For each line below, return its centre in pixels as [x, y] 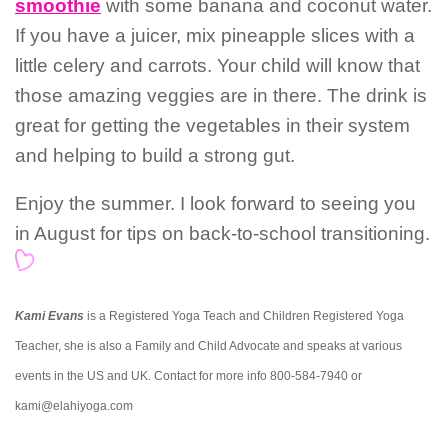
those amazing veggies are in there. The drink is [221, 95]
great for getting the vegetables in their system [212, 125]
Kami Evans [49, 315]
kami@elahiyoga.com [74, 405]
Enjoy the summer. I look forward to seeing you [215, 204]
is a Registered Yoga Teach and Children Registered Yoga [244, 315]
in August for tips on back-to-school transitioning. [222, 234]
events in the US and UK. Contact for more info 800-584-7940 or [188, 375]
